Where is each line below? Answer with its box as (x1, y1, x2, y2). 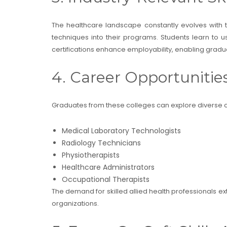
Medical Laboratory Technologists (62, 125, 181, 136)
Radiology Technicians (62, 137, 141, 148)
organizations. (52, 198, 99, 208)
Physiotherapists (62, 149, 120, 160)
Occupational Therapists (62, 174, 149, 184)
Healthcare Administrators (62, 162, 155, 172)
